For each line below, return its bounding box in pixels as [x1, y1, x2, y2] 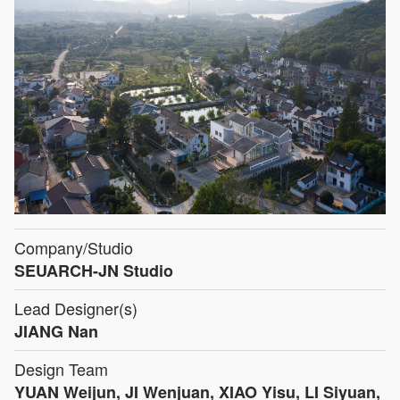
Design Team [14, 356, 108, 380]
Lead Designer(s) [14, 296, 137, 320]
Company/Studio [14, 235, 133, 259]
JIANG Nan [14, 319, 98, 343]
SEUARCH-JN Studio [14, 258, 173, 282]
